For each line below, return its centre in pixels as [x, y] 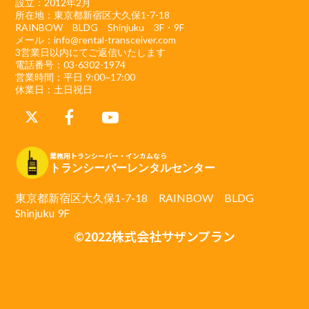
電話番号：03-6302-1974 [71, 64]
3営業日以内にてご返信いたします [91, 52]
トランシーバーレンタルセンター [133, 168]
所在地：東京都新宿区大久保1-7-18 [93, 14]
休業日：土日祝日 [54, 89]
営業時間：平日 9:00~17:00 [76, 77]
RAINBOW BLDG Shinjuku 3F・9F [100, 27]
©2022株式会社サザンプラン [154, 236]
